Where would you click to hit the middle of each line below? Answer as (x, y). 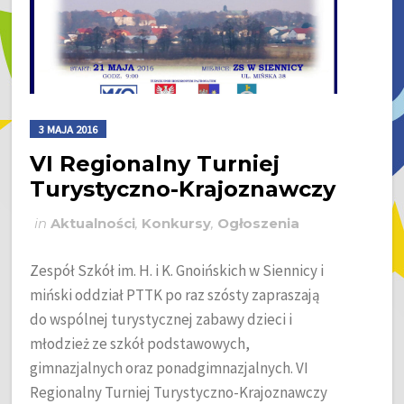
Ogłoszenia (259, 223)
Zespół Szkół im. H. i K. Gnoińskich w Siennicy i (177, 270)
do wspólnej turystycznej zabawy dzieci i (161, 319)
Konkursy (177, 223)
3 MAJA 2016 (69, 129)
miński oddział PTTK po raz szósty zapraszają (175, 294)
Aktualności (93, 223)
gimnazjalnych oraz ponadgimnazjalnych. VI (170, 367)
